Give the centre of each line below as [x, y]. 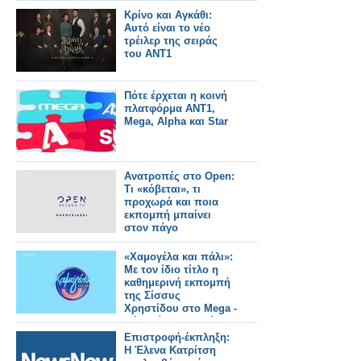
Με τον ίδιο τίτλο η [171, 270]
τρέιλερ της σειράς [171, 41]
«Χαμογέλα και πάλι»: [178, 257]
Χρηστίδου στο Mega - [180, 308]
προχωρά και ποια [171, 202]
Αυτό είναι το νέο [167, 28]
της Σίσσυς [152, 295]
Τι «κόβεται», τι [162, 189]
